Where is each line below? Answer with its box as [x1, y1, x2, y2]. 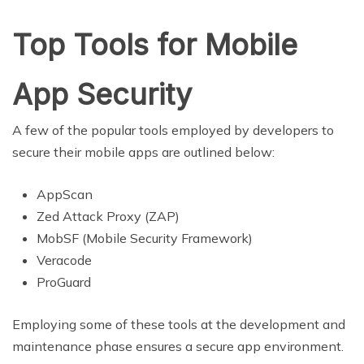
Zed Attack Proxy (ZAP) [37, 207, 180, 224]
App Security [12, 76, 192, 112]
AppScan [37, 185, 93, 202]
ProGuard [37, 273, 91, 290]
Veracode [37, 251, 92, 268]
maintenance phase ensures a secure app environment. [12, 337, 344, 354]
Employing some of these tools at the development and [12, 315, 345, 332]
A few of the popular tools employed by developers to [12, 121, 334, 138]
